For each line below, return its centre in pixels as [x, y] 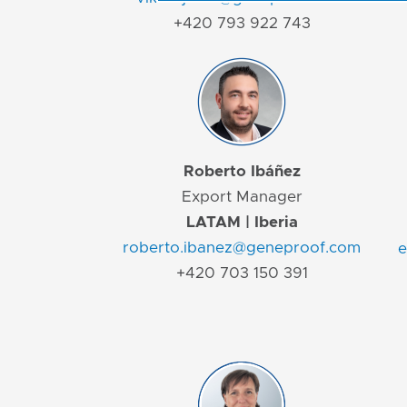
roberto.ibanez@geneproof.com [242, 248]
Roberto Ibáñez [242, 172]
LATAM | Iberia [242, 223]
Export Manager [242, 197]
